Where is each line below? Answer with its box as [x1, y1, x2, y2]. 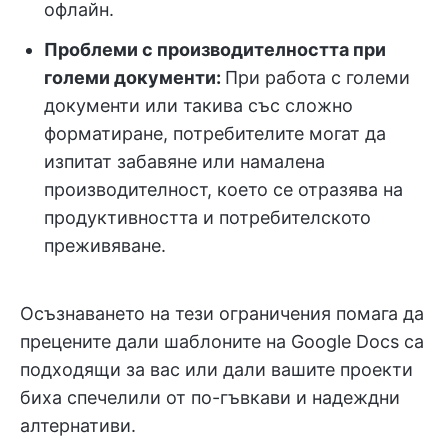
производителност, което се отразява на [44, 178, 403, 200]
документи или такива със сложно [44, 94, 353, 116]
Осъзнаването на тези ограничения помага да [20, 302, 424, 324]
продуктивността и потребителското [44, 206, 371, 228]
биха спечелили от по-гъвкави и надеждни [20, 386, 400, 408]
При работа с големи [225, 66, 410, 88]
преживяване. [44, 234, 166, 256]
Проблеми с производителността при [44, 38, 386, 60]
